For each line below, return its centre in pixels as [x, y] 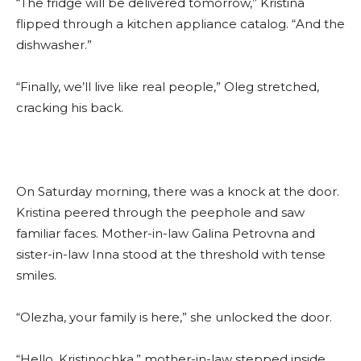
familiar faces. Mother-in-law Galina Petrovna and [166, 234]
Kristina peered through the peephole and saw [160, 213]
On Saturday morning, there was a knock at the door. [178, 192]
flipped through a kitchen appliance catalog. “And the [180, 24]
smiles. [36, 276]
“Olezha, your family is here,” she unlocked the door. [174, 317]
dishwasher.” [54, 45]
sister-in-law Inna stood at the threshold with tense [171, 255]
